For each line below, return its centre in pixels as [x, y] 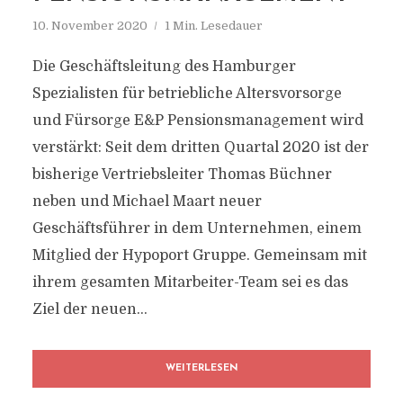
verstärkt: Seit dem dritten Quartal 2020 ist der [200, 148]
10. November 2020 [90, 26]
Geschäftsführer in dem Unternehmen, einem [197, 228]
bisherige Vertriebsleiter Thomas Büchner [182, 175]
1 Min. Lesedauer [213, 26]
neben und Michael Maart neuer [147, 201]
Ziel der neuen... [90, 309]
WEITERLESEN [201, 368]
